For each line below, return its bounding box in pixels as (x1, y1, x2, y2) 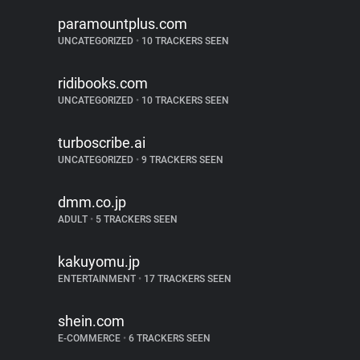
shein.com (58, 313, 125, 329)
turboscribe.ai (58, 134, 145, 151)
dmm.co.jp (58, 194, 126, 211)
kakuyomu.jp (58, 253, 140, 270)
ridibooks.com (58, 75, 148, 92)
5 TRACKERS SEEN (93, 214, 178, 225)
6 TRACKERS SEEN (126, 333, 211, 344)
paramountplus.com (58, 15, 187, 32)
